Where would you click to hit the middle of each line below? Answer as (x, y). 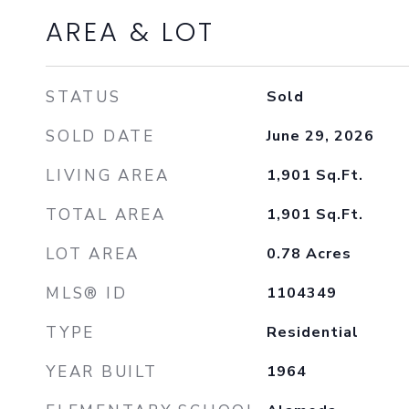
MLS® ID (87, 294)
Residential (312, 332)
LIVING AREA (108, 176)
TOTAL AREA (106, 215)
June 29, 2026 (320, 136)
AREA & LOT (130, 32)
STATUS (84, 97)
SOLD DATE (100, 136)
